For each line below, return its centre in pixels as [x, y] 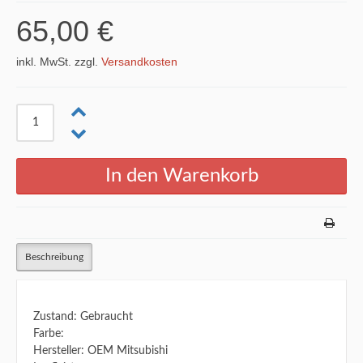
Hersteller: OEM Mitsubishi [100, 351]
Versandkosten [139, 62]
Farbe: [49, 334]
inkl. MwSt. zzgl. [59, 62]
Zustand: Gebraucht [83, 317]
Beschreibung [54, 257]
